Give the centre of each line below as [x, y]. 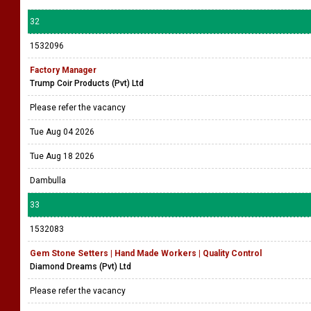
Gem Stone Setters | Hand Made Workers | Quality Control [146, 253]
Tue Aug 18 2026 [62, 156]
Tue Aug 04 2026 [62, 132]
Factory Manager [63, 70]
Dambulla [48, 180]
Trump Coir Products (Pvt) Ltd [87, 83]
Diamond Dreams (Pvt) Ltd [81, 267]
